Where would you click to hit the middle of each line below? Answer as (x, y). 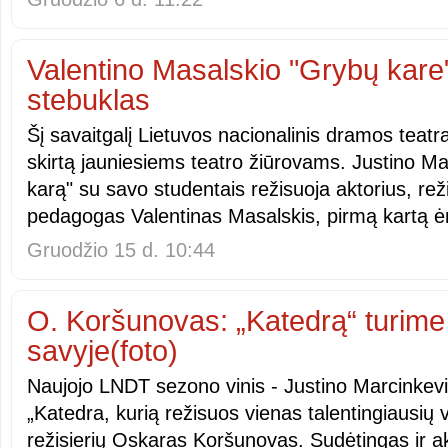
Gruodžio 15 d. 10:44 (121, 250)
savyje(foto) (102, 351)
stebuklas (88, 100)
